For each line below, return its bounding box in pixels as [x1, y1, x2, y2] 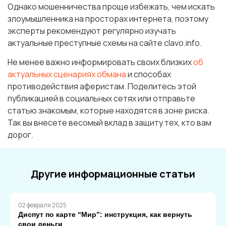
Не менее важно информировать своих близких [8, 56, 193, 68]
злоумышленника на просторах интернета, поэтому [8, 13, 208, 24]
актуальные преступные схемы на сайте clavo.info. [8, 37, 202, 48]
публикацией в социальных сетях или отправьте [8, 92, 195, 104]
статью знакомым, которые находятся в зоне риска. [8, 104, 209, 116]
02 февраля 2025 [18, 200, 67, 209]
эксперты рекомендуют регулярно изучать [8, 25, 176, 36]
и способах [126, 68, 171, 80]
